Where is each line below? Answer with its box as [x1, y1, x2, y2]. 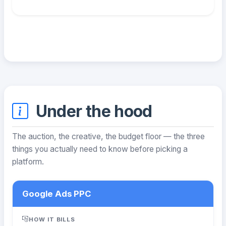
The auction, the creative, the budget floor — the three [12, 132, 205, 142]
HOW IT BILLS [29, 215, 76, 223]
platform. [12, 157, 44, 167]
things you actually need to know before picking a [12, 144, 188, 154]
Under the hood [32, 101, 152, 121]
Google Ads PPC [22, 188, 91, 199]
